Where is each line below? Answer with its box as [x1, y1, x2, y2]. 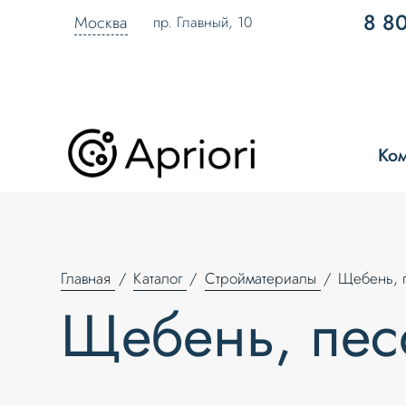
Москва [73, 11, 128, 34]
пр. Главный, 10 [153, 12, 253, 33]
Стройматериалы [204, 266, 316, 289]
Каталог [132, 266, 182, 289]
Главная [61, 266, 111, 289]
